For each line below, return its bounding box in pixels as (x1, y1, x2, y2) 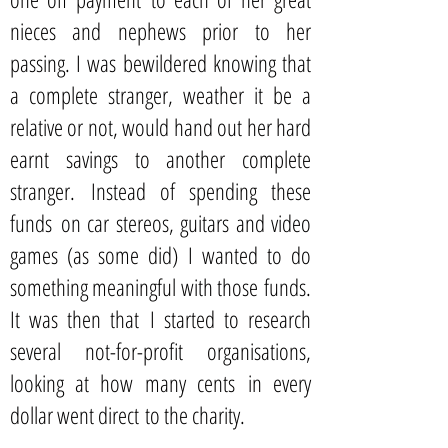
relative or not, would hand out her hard (10, 111, 311, 143)
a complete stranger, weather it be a (10, 79, 311, 111)
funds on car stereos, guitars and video (10, 207, 311, 239)
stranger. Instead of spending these (10, 175, 311, 207)
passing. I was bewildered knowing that (10, 47, 311, 79)
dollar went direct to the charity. (10, 399, 245, 431)
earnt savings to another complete (10, 143, 311, 175)
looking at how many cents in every (10, 367, 311, 399)
